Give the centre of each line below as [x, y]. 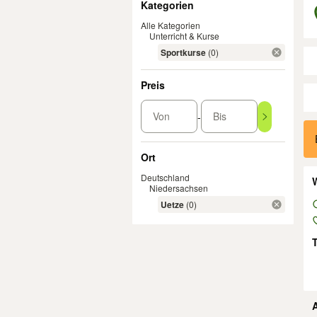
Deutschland [165, 177]
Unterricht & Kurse [184, 36]
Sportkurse [183, 52]
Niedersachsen [179, 188]
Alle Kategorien [171, 25]
